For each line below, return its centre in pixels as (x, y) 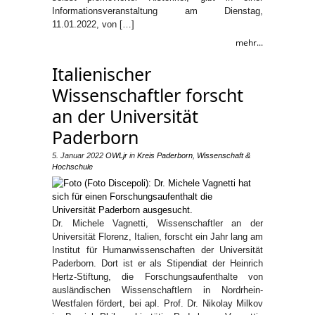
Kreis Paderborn (165, 155)
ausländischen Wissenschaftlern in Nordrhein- (157, 290)
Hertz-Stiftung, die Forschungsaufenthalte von (157, 277)
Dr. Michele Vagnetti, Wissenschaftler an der (157, 223)
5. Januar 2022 (78, 155)
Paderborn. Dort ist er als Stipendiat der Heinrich (157, 263)
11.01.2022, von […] (93, 24)
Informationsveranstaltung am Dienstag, (157, 11)
